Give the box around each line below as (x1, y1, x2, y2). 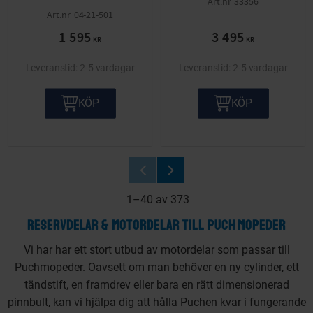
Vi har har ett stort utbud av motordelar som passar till (23, 243, 290, 257)
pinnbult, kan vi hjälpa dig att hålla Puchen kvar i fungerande (7, 296, 306, 310)
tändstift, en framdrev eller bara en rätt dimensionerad (24, 278, 289, 292)
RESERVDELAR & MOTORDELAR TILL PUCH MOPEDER (27, 217, 286, 234)
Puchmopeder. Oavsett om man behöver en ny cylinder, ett (14, 261, 299, 275)
